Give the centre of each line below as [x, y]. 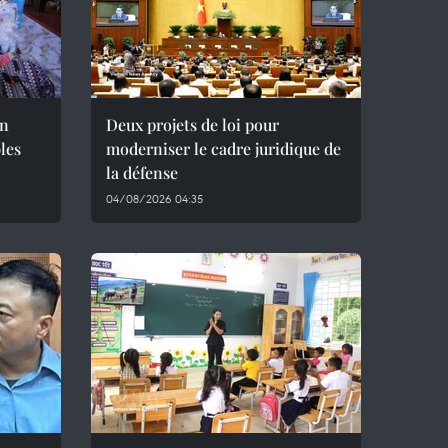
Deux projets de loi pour [192, 124]
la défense [142, 172]
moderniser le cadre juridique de [223, 148]
